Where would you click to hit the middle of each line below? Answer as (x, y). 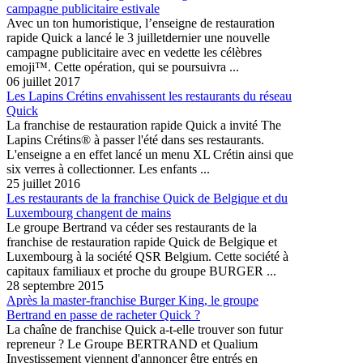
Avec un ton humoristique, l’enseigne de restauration (141, 23)
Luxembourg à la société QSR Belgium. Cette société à (147, 256)
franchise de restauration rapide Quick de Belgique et (142, 241)
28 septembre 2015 (55, 285)
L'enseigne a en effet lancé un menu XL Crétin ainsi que (150, 154)
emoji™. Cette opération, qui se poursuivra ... (123, 66)
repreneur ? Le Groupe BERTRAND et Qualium (132, 344)
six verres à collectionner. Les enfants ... (108, 169)
